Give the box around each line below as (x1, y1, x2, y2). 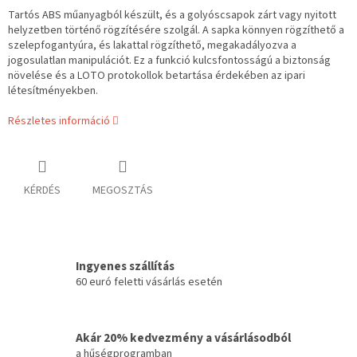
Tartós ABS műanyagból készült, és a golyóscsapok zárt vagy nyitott (8, 7, 336, 24)
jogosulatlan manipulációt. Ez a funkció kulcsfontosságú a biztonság (8, 53, 331, 69)
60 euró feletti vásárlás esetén (76, 273, 222, 290)
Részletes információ (8, 113, 110, 130)
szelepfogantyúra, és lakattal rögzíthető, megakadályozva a (8, 37, 296, 54)
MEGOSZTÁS (92, 182, 153, 199)
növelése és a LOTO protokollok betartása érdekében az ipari (8, 68, 305, 84)
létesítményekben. (8, 83, 98, 100)
